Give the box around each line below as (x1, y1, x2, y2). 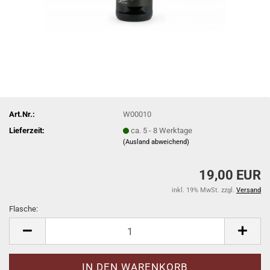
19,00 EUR (199, 168, 261, 183)
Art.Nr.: (9, 109, 35, 119)
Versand (236, 186, 261, 194)
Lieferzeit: (9, 125, 45, 135)
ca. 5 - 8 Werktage (131, 125, 193, 135)
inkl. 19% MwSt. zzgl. (172, 186, 236, 194)
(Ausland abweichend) (123, 137, 190, 146)
